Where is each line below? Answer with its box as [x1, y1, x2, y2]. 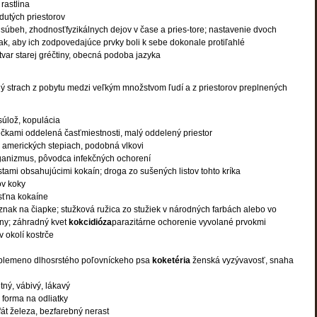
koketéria [152, 255, 192, 265]
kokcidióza [69, 217, 112, 227]
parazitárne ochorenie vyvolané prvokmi [112, 217, 266, 227]
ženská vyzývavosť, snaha [192, 255, 294, 265]
